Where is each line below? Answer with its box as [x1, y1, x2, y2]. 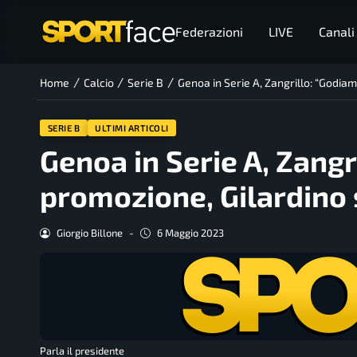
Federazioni [175, 24, 243, 39]
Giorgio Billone [56, 226, 123, 240]
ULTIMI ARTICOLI [95, 122, 169, 133]
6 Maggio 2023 [156, 226, 224, 240]
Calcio [83, 76, 114, 90]
